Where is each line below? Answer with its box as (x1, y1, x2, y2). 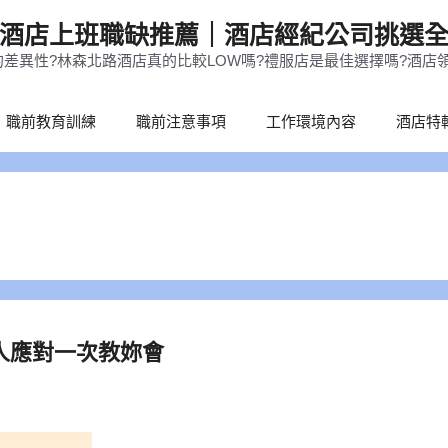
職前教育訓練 (5, 113, 96, 130)
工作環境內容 (265, 113, 356, 130)
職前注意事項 (135, 113, 226, 130)
